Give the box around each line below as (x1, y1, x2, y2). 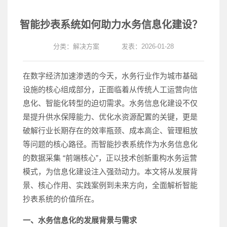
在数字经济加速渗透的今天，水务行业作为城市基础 (23, 71, 198, 80)
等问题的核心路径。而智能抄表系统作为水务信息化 (23, 140, 198, 148)
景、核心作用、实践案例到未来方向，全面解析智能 (23, 181, 198, 190)
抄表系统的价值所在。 (23, 195, 99, 203)
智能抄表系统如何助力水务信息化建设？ (20, 19, 202, 30)
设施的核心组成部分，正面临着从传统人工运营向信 (23, 85, 198, 94)
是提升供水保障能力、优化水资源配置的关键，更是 (23, 112, 198, 121)
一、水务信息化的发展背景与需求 (23, 216, 137, 224)
